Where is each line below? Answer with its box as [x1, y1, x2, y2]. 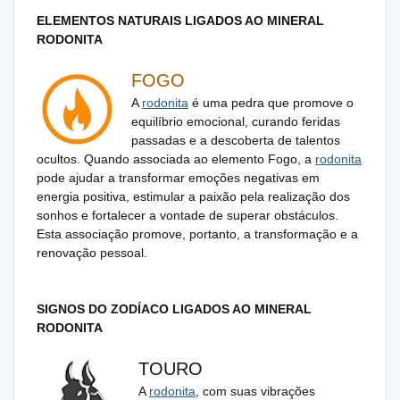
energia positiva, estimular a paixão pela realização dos [37, 188, 350, 204]
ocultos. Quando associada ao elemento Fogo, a [37, 151, 315, 166]
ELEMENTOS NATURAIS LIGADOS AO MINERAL [37, 12, 324, 28]
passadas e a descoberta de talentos [131, 132, 340, 147]
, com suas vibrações [196, 383, 315, 398]
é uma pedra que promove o [188, 95, 354, 110]
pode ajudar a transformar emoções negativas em [37, 170, 320, 185]
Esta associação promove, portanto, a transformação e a [37, 226, 358, 241]
